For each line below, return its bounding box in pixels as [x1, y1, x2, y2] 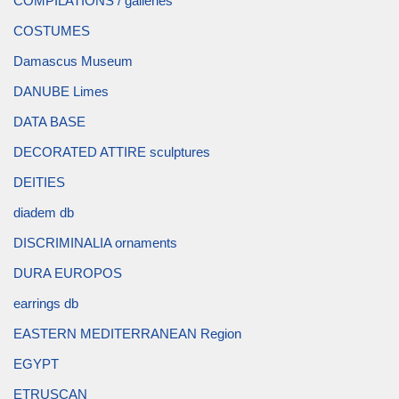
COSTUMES [13, 22, 90, 38]
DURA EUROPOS [13, 265, 122, 281]
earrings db [13, 295, 78, 311]
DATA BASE [13, 113, 85, 129]
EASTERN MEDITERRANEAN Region [13, 325, 241, 341]
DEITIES [13, 174, 65, 190]
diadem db [13, 204, 74, 220]
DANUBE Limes [13, 83, 109, 99]
